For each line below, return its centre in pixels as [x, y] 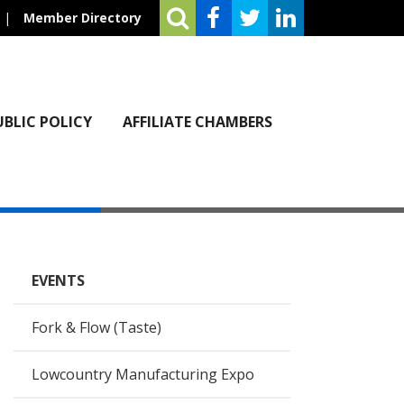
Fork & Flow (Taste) [97, 327]
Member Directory [82, 18]
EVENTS [59, 280]
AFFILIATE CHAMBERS [197, 122]
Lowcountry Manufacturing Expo [143, 374]
